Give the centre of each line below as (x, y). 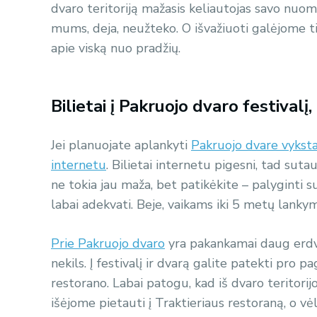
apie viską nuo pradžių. (116, 48)
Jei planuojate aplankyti (121, 145)
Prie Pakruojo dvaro (108, 243)
